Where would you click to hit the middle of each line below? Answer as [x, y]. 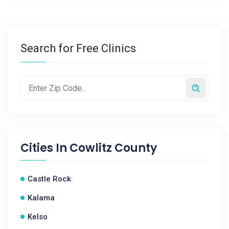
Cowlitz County [113, 148]
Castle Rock [49, 179]
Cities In [45, 148]
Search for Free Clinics [78, 48]
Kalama [41, 198]
